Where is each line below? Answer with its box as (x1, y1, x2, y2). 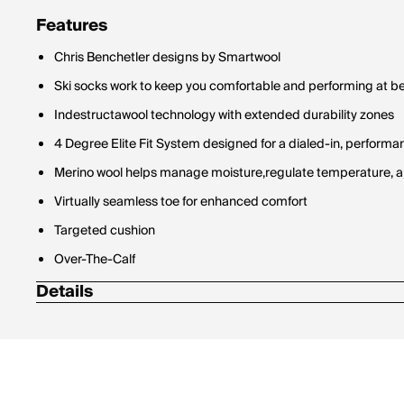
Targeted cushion (54, 220, 155, 242)
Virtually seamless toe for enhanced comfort (54, 191, 308, 213)
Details (36, 278, 93, 306)
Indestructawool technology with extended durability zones (54, 105, 394, 126)
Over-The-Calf (54, 249, 135, 271)
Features (36, 12, 107, 40)
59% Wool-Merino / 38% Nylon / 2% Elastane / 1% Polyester (54, 313, 399, 335)
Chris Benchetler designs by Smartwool (54, 47, 280, 69)
